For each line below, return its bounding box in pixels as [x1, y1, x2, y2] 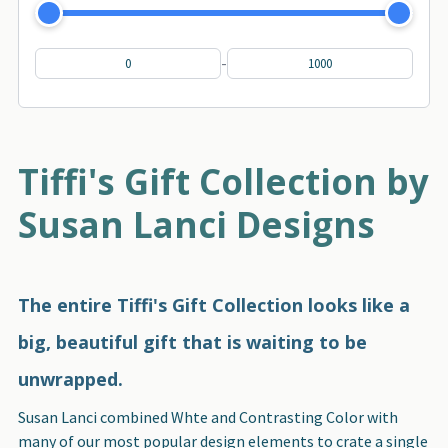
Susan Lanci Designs [18, 200, 375, 248]
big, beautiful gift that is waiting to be [18, 329, 367, 354]
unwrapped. [18, 366, 123, 391]
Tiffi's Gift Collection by [18, 157, 429, 205]
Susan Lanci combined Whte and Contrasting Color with [18, 406, 398, 427]
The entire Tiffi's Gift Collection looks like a [18, 292, 410, 317]
